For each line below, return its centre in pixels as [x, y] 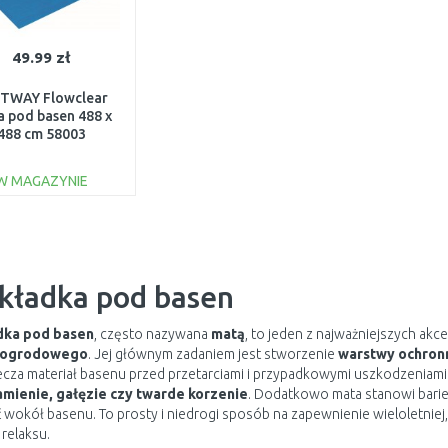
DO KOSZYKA [52, 211]
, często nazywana [152, 334]
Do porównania [47, 241]
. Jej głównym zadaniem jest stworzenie [212, 354]
